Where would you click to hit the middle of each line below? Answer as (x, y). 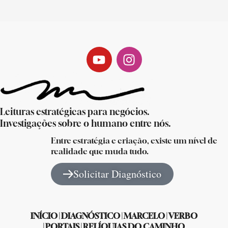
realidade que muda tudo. (100, 151)
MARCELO (144, 216)
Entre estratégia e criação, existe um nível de (134, 140)
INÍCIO (44, 216)
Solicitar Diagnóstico (117, 174)
